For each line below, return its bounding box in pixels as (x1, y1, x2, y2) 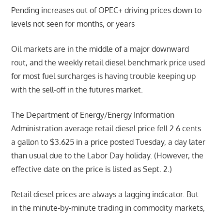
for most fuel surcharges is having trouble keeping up (11, 71, 196, 81)
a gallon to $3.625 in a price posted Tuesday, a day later (11, 137, 205, 147)
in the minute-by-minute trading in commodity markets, (11, 202, 205, 213)
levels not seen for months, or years (11, 18, 135, 29)
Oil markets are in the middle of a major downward (11, 44, 189, 54)
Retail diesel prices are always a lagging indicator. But (11, 189, 199, 199)
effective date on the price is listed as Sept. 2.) (11, 164, 172, 174)
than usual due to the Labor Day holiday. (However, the (11, 150, 203, 160)
